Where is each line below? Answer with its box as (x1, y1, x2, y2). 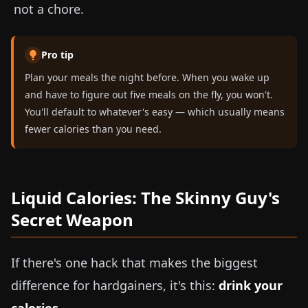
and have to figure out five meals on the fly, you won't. (25, 88, 273, 101)
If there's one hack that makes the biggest (11, 254, 258, 271)
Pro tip (41, 48, 74, 61)
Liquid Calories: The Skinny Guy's (11, 186, 280, 209)
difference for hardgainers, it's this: (11, 277, 219, 294)
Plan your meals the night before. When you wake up (25, 71, 269, 84)
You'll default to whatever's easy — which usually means (25, 105, 285, 118)
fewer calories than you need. (25, 122, 162, 135)
